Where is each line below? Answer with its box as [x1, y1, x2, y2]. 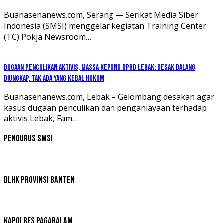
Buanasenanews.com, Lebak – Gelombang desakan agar [4, 91, 214, 102]
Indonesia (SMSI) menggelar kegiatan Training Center [4, 20, 206, 31]
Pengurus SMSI [4, 133, 53, 145]
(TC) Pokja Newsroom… [4, 31, 91, 42]
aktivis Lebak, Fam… [4, 112, 78, 124]
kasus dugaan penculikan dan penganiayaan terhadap [4, 102, 207, 113]
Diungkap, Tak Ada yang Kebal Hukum [4, 73, 104, 83]
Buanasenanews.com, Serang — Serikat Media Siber [4, 9, 198, 20]
